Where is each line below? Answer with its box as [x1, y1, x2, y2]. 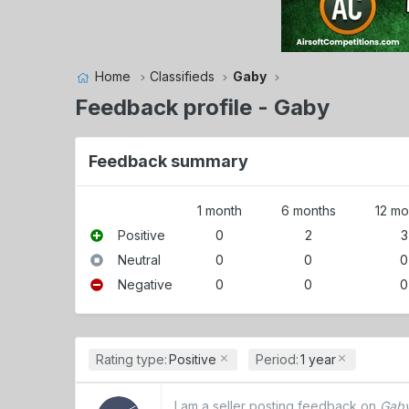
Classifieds [149, 68, 215, 85]
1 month [196, 202, 242, 218]
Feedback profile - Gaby [75, 94, 330, 121]
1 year [299, 351, 336, 367]
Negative [118, 276, 173, 292]
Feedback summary [89, 151, 249, 171]
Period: [255, 351, 299, 367]
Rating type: [96, 351, 168, 367]
